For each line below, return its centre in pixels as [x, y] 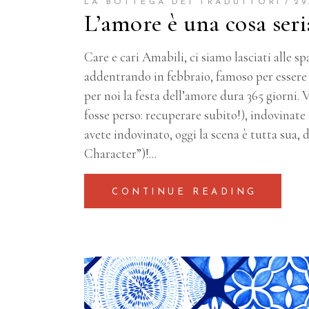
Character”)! [117, 153]
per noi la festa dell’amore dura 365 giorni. [192, 95]
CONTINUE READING [185, 192]
